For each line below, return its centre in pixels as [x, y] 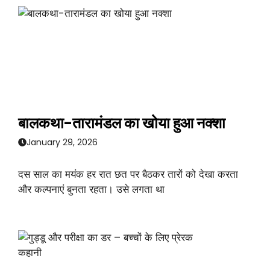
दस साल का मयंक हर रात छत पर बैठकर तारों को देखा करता [128, 174]
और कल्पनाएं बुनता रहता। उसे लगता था [91, 189]
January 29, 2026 [62, 142]
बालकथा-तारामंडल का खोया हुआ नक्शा [122, 124]
